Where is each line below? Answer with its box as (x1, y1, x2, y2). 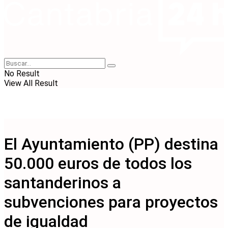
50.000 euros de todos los (4, 154, 192, 174)
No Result (4, 69, 40, 78)
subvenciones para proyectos (4, 192, 218, 212)
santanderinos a (4, 173, 121, 193)
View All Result (4, 78, 58, 88)
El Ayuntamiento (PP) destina (4, 134, 218, 154)
